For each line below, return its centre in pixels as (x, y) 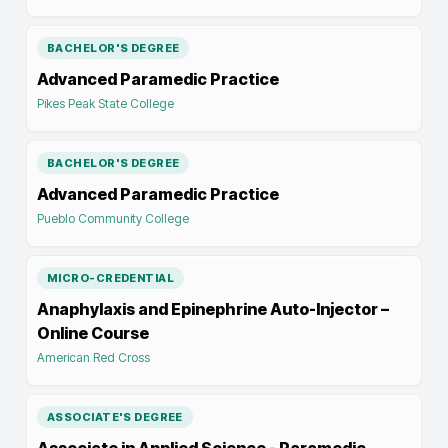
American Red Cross (93, 357)
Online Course (93, 333)
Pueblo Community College (113, 218)
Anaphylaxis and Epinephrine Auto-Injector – (213, 309)
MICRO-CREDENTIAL (111, 278)
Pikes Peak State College (105, 103)
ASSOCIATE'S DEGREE (115, 417)
